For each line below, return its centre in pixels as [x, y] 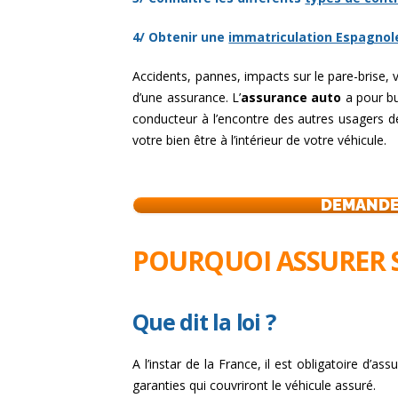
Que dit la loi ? [204, 321]
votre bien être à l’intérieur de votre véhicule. [260, 139]
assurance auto [291, 97]
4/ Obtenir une [181, 36]
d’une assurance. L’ [187, 97]
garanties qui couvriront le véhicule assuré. [255, 385]
